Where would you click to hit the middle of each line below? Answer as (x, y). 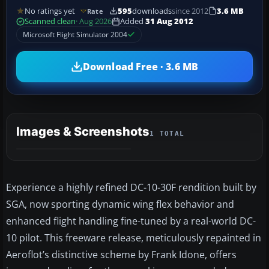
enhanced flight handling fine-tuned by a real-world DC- (131, 221)
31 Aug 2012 (169, 22)
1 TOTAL (167, 134)
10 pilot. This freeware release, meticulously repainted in (134, 238)
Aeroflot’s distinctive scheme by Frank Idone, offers (121, 255)
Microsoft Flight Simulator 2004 (75, 35)
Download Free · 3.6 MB (141, 66)
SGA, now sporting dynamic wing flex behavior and (120, 204)
